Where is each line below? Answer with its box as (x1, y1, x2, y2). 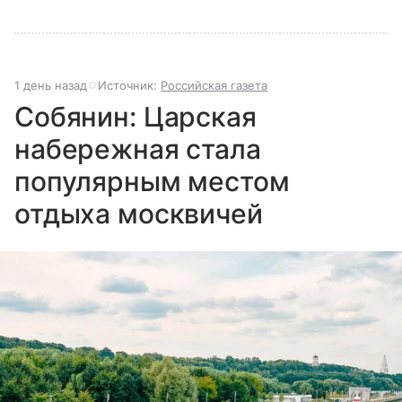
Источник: (98, 78, 161, 92)
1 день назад (14, 78, 87, 92)
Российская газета (161, 78, 267, 92)
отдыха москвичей (14, 197, 263, 230)
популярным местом (14, 165, 290, 197)
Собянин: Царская (14, 100, 257, 133)
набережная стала (14, 133, 261, 165)
